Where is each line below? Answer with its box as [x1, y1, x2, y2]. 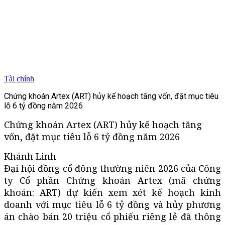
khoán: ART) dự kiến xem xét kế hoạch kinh [4, 186, 221, 198]
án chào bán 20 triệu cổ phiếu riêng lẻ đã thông [4, 210, 221, 222]
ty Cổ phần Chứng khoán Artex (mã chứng [4, 174, 221, 186]
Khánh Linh [4, 150, 56, 162]
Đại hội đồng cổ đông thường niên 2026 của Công [4, 162, 221, 174]
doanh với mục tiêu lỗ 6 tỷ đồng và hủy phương [4, 198, 221, 210]
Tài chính [4, 74, 34, 83]
